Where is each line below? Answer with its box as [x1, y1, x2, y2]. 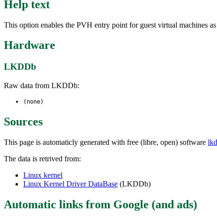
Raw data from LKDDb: [4, 81, 79, 90]
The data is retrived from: [4, 154, 81, 163]
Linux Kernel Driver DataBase [23, 179, 118, 188]
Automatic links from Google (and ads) [4, 198, 197, 211]
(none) [23, 98, 44, 106]
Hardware [4, 39, 55, 52]
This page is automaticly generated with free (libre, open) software [4, 138, 208, 146]
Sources [4, 115, 43, 128]
